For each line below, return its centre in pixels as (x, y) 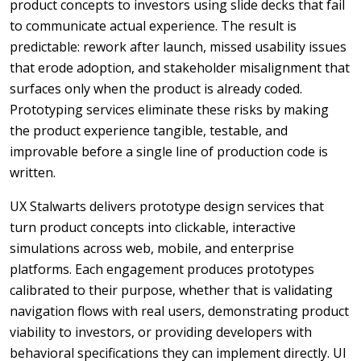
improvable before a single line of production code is (169, 151)
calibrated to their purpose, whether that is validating (171, 290)
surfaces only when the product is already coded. (156, 89)
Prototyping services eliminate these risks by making (169, 110)
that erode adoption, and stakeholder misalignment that (180, 68)
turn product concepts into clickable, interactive (153, 227)
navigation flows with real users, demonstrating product (179, 311)
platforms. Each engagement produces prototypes (162, 269)
